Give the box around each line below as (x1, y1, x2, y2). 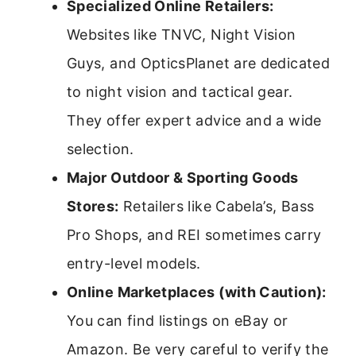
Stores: (67, 198, 119, 215)
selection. (67, 141, 134, 158)
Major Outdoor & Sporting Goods (67, 169, 299, 187)
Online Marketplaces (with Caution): (67, 284, 327, 301)
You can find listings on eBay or (67, 312, 288, 330)
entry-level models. (67, 255, 201, 273)
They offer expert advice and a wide (67, 112, 322, 130)
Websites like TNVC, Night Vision (67, 26, 296, 44)
